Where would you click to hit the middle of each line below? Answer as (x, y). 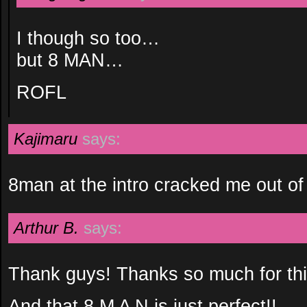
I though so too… (88, 38)
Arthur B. (46, 228)
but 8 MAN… (70, 60)
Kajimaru (46, 139)
